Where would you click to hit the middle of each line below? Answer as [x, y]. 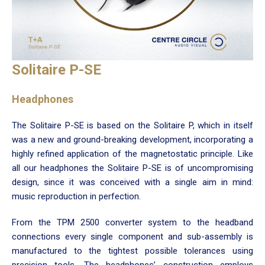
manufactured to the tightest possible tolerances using [132, 251]
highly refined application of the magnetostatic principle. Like [132, 153]
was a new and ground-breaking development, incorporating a [132, 139]
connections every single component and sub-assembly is [132, 236]
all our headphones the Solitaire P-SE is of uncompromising [132, 168]
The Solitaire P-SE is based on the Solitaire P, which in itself [132, 125]
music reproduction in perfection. [76, 196]
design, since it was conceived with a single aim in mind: [132, 182]
